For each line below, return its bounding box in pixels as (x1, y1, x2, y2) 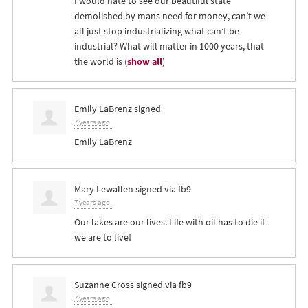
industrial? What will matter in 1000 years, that (74, 38, 264, 53)
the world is (74, 54, 122, 68)
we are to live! (74, 230, 131, 244)
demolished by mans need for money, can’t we (74, 8, 265, 23)
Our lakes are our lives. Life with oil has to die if (74, 214, 265, 229)
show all (126, 54, 162, 68)
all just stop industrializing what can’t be (74, 23, 239, 38)
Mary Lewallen (74, 181, 133, 196)
